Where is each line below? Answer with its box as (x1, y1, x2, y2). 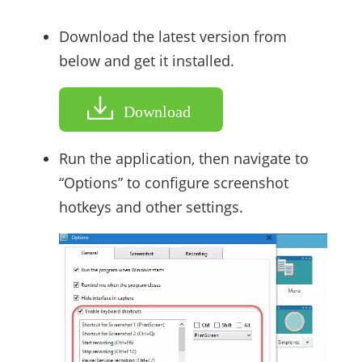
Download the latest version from (58, 27, 287, 47)
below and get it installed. (58, 51, 234, 71)
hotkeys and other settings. (58, 197, 243, 217)
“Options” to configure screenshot (58, 173, 288, 193)
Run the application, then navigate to (58, 149, 309, 169)
